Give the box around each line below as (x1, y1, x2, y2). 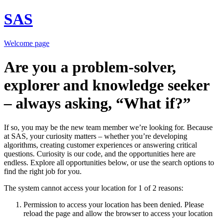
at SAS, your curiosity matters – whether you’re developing (4, 131, 187, 140)
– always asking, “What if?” (4, 94, 191, 112)
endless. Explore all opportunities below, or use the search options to (4, 158, 214, 167)
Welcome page (4, 39, 49, 47)
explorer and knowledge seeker (4, 76, 209, 94)
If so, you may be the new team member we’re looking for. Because (4, 123, 213, 131)
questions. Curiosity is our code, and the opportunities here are (4, 149, 196, 158)
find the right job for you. (4, 167, 82, 175)
